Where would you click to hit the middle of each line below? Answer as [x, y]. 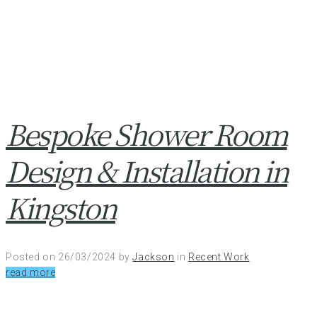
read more [31, 273]
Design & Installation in [146, 170]
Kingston [60, 207]
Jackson [154, 257]
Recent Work [219, 257]
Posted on [32, 257]
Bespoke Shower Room [146, 133]
